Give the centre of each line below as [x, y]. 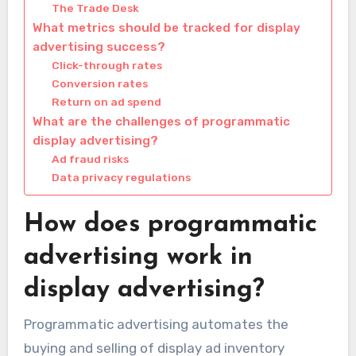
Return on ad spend [106, 102]
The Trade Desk [95, 8]
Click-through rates [106, 66]
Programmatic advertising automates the [156, 324]
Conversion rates [99, 84]
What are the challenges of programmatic [161, 122]
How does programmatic [170, 225]
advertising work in [138, 258]
